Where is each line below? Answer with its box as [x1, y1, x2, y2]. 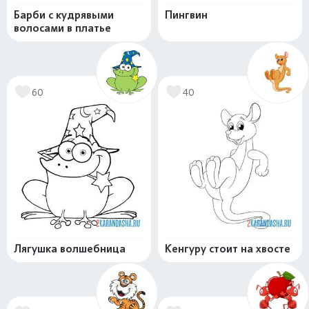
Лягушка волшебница [14, 242, 126, 255]
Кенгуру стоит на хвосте [165, 242, 290, 255]
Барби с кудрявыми [14, 8, 114, 21]
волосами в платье [14, 21, 111, 34]
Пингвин [165, 8, 208, 21]
